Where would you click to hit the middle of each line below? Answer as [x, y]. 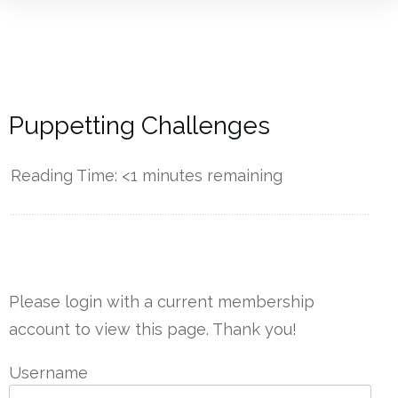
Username [48, 373]
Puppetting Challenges [139, 126]
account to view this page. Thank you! [153, 330]
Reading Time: [66, 176]
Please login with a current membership [162, 302]
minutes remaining [210, 176]
